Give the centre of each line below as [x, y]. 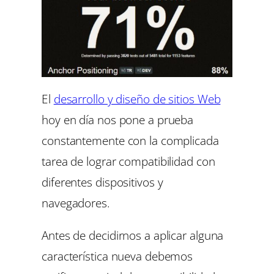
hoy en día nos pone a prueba [118, 119]
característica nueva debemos [117, 256]
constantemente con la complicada [130, 140]
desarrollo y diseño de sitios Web [137, 98]
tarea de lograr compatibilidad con [128, 161]
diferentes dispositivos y [102, 182]
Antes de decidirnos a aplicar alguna [133, 235]
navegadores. [76, 202]
